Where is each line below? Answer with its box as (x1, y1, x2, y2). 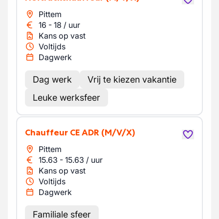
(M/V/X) (101, 127, 135, 138)
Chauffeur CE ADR (30, 127, 99, 138)
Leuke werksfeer (33, 92, 100, 103)
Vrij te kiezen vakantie (88, 74, 176, 85)
